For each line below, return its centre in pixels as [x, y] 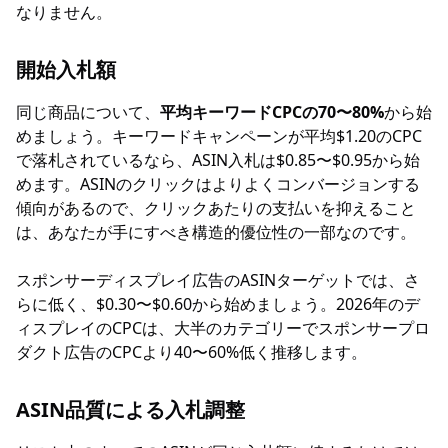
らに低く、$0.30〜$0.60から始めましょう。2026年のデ [218, 304]
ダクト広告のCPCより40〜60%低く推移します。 [191, 352]
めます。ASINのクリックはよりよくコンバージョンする [218, 184]
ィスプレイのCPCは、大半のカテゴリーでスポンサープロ [223, 328]
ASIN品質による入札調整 [130, 409]
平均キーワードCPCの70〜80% [272, 112]
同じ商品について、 [88, 112]
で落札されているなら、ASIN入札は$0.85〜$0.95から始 [218, 160]
